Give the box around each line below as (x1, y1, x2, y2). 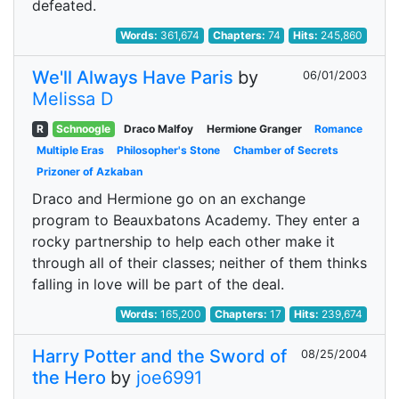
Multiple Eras (36, 143, 104, 157)
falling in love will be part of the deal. (32, 275, 284, 293)
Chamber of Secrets (232, 143, 338, 157)
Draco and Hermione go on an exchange (32, 190, 305, 208)
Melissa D (32, 88, 113, 110)
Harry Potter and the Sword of (32, 346, 287, 367)
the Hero (32, 367, 106, 388)
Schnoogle (56, 122, 111, 135)
